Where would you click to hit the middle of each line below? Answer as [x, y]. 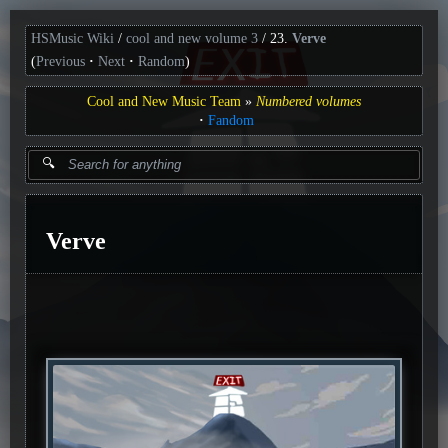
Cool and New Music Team [164, 101]
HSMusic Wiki [72, 38]
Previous [60, 61]
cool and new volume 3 [192, 38]
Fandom [230, 120]
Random [161, 61]
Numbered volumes [308, 101]
